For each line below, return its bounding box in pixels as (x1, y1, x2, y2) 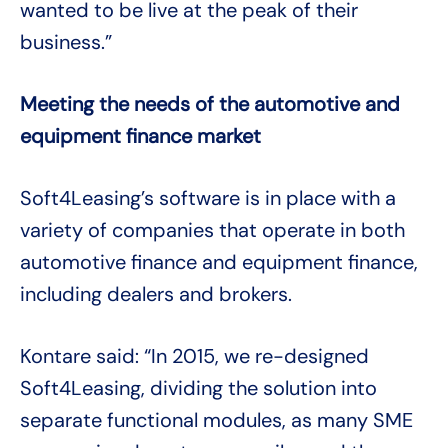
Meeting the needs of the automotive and (20, 91, 400, 118)
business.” (20, 29, 112, 56)
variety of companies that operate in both (20, 217, 405, 244)
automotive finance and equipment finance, (20, 249, 418, 276)
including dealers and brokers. (20, 281, 292, 308)
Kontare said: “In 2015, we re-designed (20, 343, 369, 370)
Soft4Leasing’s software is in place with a (20, 185, 396, 212)
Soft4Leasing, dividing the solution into (20, 375, 377, 402)
